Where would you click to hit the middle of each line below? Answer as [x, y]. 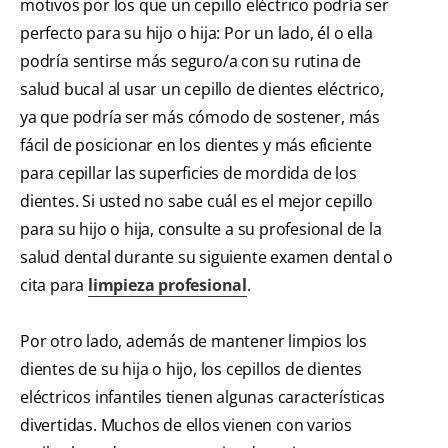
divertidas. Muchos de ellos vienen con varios [186, 425]
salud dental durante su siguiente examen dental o [207, 257]
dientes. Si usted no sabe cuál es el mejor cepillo [196, 201]
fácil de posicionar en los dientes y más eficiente [196, 145]
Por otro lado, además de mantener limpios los [193, 341]
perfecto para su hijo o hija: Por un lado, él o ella [196, 33]
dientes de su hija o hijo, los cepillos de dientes [191, 369]
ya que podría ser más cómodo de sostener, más [200, 117]
